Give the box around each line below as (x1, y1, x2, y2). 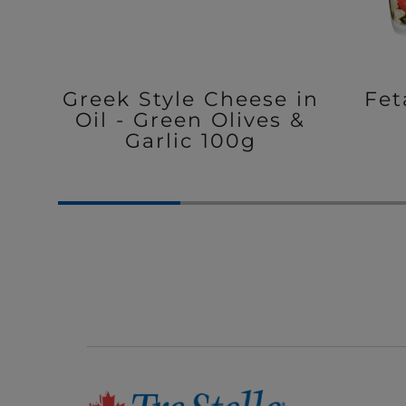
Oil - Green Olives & (75, 108, 305, 132)
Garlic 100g (124, 129, 256, 153)
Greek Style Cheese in (62, 87, 319, 111)
